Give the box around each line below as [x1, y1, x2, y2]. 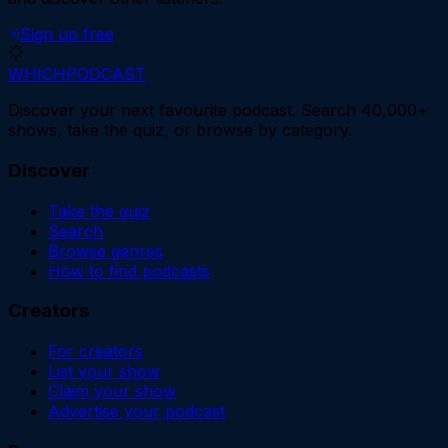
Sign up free [20, 24, 114, 45]
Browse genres [48, 240, 163, 261]
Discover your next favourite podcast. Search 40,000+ [8, 100, 428, 121]
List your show [48, 361, 160, 381]
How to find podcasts [48, 260, 210, 281]
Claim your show [48, 381, 176, 401]
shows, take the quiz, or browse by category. [8, 120, 352, 141]
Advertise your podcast [48, 401, 225, 421]
